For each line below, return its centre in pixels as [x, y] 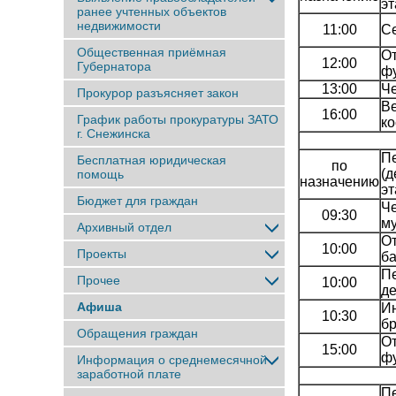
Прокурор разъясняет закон [158, 93]
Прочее [99, 280]
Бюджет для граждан [137, 201]
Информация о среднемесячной [172, 360]
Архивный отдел [124, 227]
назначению [339, 182]
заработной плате [129, 374]
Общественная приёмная [152, 52]
